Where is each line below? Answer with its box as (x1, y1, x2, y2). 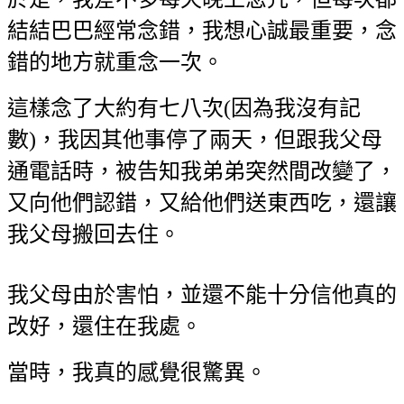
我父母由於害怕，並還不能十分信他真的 (7, 282, 397, 307)
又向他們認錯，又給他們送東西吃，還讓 (7, 190, 397, 215)
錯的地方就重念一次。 (7, 50, 224, 74)
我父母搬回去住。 (7, 222, 180, 246)
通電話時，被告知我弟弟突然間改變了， (7, 159, 397, 183)
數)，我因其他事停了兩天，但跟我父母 (7, 127, 382, 151)
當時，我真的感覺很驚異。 (7, 360, 267, 384)
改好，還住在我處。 (7, 314, 202, 338)
